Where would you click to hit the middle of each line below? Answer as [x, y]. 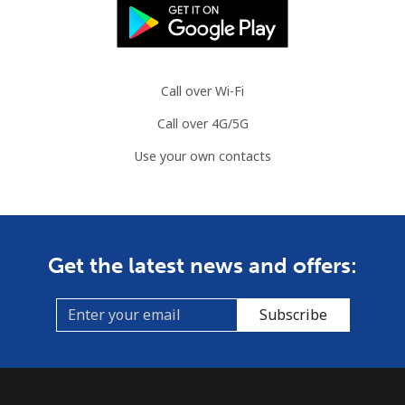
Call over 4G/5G [202, 123]
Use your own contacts [202, 155]
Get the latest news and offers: [202, 265]
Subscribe [293, 315]
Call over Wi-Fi [202, 90]
